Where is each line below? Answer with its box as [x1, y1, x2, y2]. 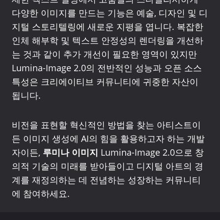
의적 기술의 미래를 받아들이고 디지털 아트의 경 [12, 160, 203, 172]
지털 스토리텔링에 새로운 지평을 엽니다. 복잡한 [12, 21, 203, 32]
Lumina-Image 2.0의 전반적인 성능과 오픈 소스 [12, 62, 202, 74]
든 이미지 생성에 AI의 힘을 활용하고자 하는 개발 [12, 133, 205, 144]
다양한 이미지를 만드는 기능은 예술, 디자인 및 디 [12, 7, 208, 19]
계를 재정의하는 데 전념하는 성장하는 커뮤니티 [12, 174, 201, 186]
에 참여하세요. [12, 188, 70, 199]
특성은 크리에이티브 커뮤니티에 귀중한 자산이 [12, 76, 198, 87]
